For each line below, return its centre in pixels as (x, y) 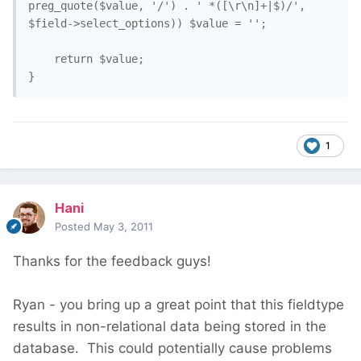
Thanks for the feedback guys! (112, 261)
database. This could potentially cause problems (172, 349)
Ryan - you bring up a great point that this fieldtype (178, 305)
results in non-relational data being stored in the (170, 327)
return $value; (86, 59)
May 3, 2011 (123, 227)
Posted (74, 227)
